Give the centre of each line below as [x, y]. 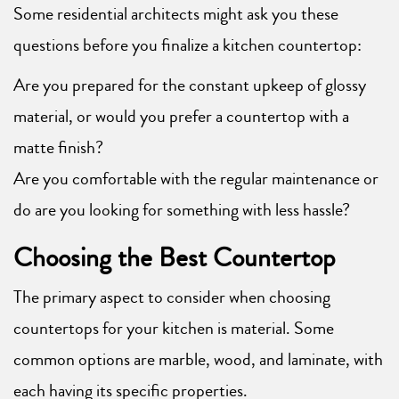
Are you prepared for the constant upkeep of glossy [190, 85]
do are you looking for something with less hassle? [182, 210]
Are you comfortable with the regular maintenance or [196, 179]
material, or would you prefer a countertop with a [181, 117]
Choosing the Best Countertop [174, 258]
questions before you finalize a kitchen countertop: [187, 45]
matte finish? [58, 148]
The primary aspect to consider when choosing [172, 297]
